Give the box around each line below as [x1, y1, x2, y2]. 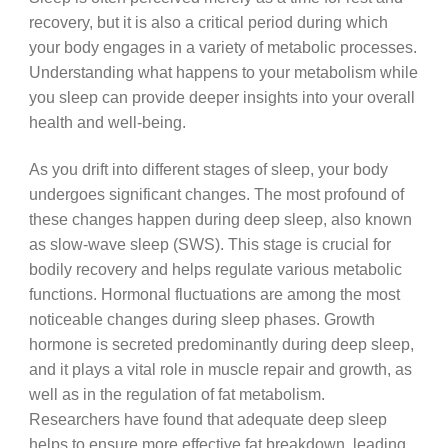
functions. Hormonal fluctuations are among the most [28, 284, 400, 303]
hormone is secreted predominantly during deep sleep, [28, 334, 414, 353]
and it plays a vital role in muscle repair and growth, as [28, 359, 412, 378]
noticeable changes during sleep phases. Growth [28, 309, 375, 328]
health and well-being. [28, 112, 186, 131]
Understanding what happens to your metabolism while [28, 62, 418, 81]
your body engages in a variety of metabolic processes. [28, 37, 417, 56]
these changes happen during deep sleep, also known [28, 209, 412, 228]
